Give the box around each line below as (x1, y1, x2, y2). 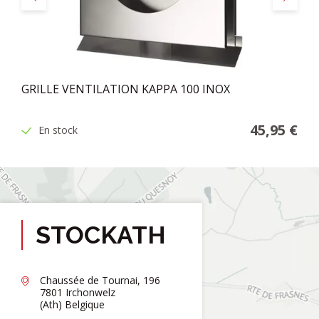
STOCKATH (36, 221, 166, 250)
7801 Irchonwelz (40, 286, 115, 300)
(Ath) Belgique (40, 298, 105, 312)
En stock (38, 123, 78, 137)
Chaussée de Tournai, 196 (40, 273, 160, 288)
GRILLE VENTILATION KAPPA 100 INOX (21, 81, 230, 98)
